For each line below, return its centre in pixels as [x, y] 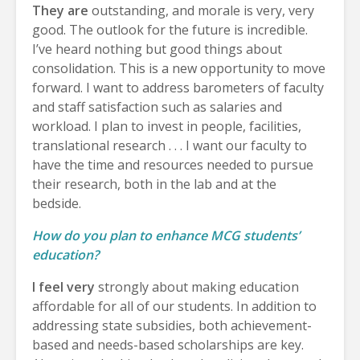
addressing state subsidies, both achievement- [172, 325]
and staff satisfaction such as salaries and [157, 106]
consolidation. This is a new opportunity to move [179, 68]
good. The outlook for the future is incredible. [170, 29]
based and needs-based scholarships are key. [168, 344]
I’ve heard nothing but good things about [157, 49]
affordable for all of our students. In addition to [174, 306]
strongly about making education [197, 286]
